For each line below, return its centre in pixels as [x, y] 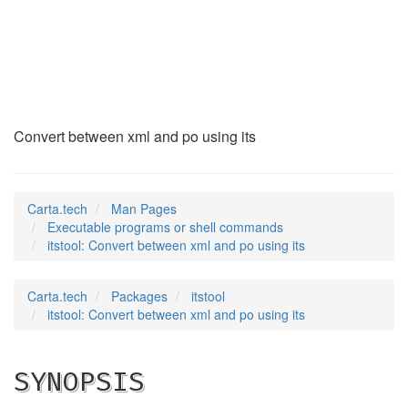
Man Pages [144, 209]
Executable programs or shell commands [165, 227]
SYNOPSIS [79, 382]
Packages [139, 296]
